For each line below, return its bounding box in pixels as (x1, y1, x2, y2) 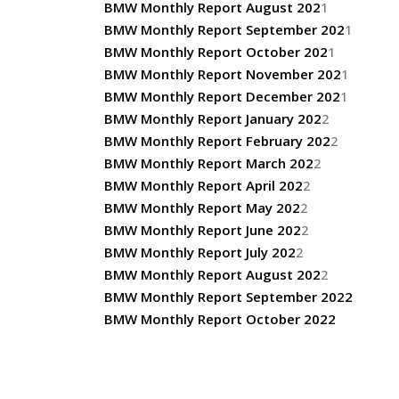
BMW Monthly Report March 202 (104, 154, 313, 172)
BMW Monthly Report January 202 (104, 110, 322, 127)
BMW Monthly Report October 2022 (104, 310, 336, 328)
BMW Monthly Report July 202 (104, 243, 296, 261)
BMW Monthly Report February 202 (104, 132, 330, 150)
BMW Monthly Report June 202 (104, 221, 301, 239)
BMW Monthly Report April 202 (104, 176, 303, 194)
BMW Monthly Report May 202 (104, 199, 300, 216)
